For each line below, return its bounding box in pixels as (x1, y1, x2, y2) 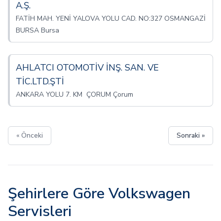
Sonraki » (177, 131, 205, 140)
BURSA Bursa (16, 26, 59, 35)
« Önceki (16, 131, 43, 140)
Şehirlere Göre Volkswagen (8, 184, 190, 204)
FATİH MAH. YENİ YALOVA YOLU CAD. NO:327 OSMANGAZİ (16, 14, 206, 23)
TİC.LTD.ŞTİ (16, 75, 64, 87)
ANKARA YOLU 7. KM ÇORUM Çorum (16, 90, 133, 99)
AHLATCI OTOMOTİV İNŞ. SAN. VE (16, 62, 159, 74)
